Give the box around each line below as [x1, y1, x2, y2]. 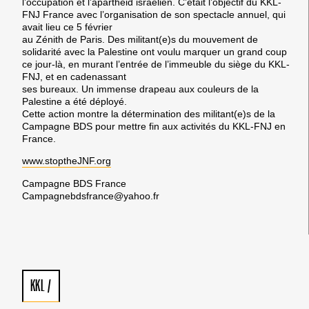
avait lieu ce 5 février [22, 21, 112, 32]
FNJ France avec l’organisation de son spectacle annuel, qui [22, 8, 286, 20]
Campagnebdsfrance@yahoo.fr [22, 190, 159, 202]
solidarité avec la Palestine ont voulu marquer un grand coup [22, 46, 287, 57]
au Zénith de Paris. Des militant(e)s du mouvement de [22, 33, 258, 45]
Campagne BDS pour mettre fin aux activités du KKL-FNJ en [22, 120, 286, 132]
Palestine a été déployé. [22, 95, 127, 107]
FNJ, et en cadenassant [22, 70, 126, 82]
